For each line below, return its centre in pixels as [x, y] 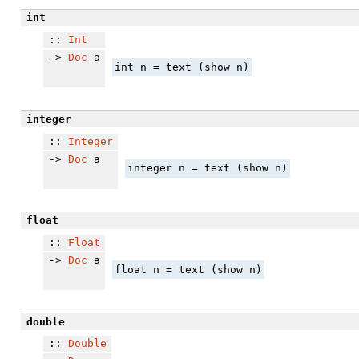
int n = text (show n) [182, 67]
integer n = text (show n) [207, 168]
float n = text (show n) [188, 269]
